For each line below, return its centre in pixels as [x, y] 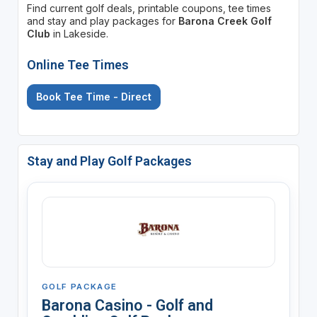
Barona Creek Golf [225, 21]
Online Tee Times [77, 64]
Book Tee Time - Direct [93, 96]
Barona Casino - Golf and [127, 305]
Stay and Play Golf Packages [109, 161]
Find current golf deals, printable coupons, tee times [149, 8]
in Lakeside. [79, 33]
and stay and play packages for [102, 21]
